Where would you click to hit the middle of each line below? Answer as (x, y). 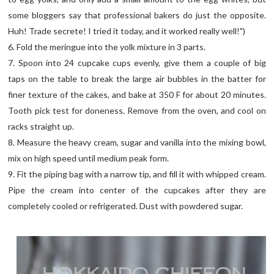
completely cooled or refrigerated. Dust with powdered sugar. (126, 206)
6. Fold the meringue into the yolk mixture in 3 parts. (107, 46)
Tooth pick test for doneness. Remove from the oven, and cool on (137, 110)
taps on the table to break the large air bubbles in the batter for (137, 78)
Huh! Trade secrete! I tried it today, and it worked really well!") (127, 31)
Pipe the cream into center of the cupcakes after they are (137, 190)
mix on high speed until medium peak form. (89, 158)
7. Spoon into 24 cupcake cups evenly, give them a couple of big (137, 62)
